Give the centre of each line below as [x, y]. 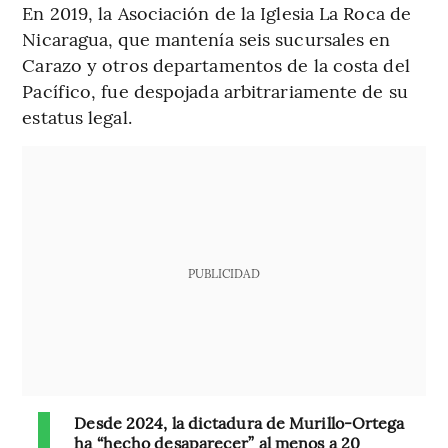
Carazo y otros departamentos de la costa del [216, 65]
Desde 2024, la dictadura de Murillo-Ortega [239, 422]
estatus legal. [77, 117]
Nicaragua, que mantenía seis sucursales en [206, 39]
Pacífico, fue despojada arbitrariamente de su [215, 91]
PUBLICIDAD [223, 273]
